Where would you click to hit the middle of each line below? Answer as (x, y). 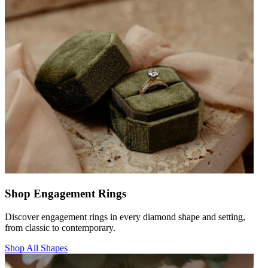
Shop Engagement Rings (66, 194)
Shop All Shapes (36, 248)
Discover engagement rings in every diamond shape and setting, (125, 217)
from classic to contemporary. (60, 227)
